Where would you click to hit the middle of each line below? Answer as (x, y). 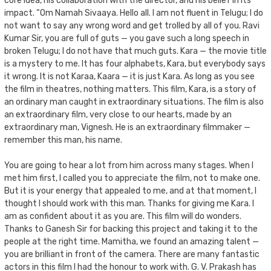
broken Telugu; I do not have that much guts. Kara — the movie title (135, 51)
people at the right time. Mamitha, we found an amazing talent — (132, 241)
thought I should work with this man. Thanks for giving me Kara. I (129, 203)
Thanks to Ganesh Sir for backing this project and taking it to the (131, 229)
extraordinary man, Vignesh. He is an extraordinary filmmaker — (127, 127)
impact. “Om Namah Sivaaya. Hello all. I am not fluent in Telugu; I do (134, 13)
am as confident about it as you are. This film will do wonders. (123, 216)
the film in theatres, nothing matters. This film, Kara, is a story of (130, 89)
